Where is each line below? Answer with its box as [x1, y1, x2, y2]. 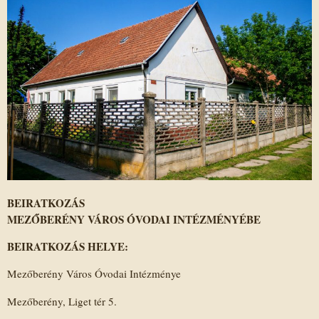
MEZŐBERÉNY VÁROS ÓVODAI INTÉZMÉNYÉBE [7, 211, 261, 227]
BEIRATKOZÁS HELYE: [7, 239, 128, 255]
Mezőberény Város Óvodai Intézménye [7, 266, 181, 281]
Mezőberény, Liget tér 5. [7, 293, 117, 308]
